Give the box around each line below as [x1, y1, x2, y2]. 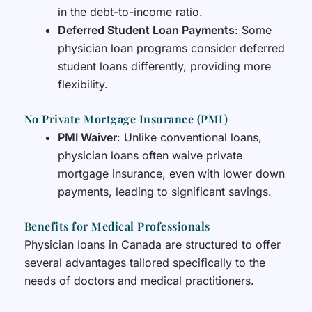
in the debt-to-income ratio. [57, 4, 203, 19]
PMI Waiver [57, 130, 117, 144]
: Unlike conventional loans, [116, 130, 262, 144]
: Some [234, 22, 272, 37]
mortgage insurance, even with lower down [57, 166, 285, 180]
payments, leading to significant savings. [57, 184, 272, 198]
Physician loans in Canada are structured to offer [24, 237, 281, 251]
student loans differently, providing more [57, 58, 271, 73]
